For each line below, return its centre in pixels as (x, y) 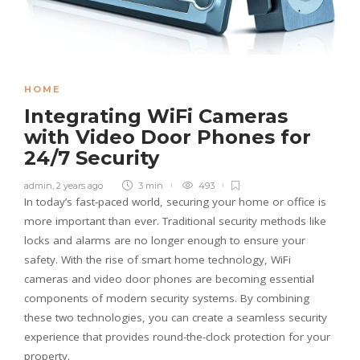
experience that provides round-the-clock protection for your (177, 336)
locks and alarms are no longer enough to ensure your (165, 240)
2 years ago (80, 185)
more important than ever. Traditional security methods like (175, 221)
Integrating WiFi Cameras (156, 116)
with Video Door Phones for (168, 137)
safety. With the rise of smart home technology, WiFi (157, 259)
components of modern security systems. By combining (167, 298)
